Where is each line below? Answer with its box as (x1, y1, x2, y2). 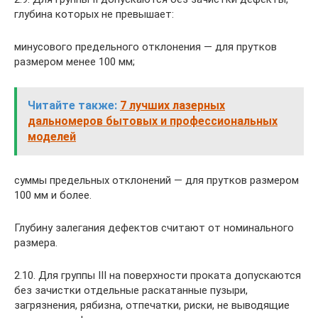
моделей (28, 130, 76, 143)
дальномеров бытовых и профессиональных (28, 114, 278, 128)
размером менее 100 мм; (14, 55, 135, 68)
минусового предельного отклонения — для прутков (14, 40, 277, 53)
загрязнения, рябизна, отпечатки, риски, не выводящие (14, 299, 290, 312)
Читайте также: (28, 99, 117, 112)
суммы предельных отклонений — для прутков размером (14, 174, 299, 187)
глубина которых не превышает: (14, 8, 174, 21)
